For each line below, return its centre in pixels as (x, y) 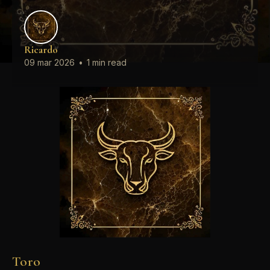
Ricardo (41, 50)
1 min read (105, 62)
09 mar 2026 (49, 62)
